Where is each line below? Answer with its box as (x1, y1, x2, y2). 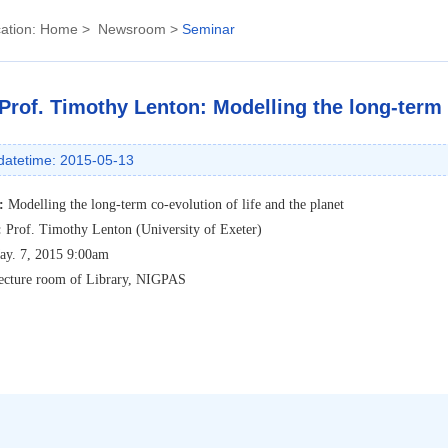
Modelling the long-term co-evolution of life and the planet (8, 197, 344, 212)
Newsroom (98, 21, 166, 37)
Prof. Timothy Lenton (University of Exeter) (6, 222, 262, 237)
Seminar (182, 21, 235, 37)
